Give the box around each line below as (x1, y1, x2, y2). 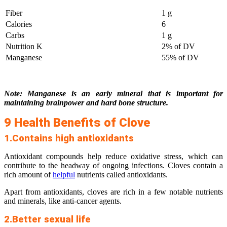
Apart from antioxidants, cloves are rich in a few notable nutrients (4, 187, 223, 197)
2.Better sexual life (4, 214, 91, 225)
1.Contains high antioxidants (4, 133, 134, 144)
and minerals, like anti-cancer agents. (4, 197, 122, 206)
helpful (53, 170, 75, 179)
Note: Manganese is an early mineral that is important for (4, 89, 223, 98)
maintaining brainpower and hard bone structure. (4, 98, 168, 107)
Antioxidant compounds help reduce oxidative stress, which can (4, 152, 223, 161)
